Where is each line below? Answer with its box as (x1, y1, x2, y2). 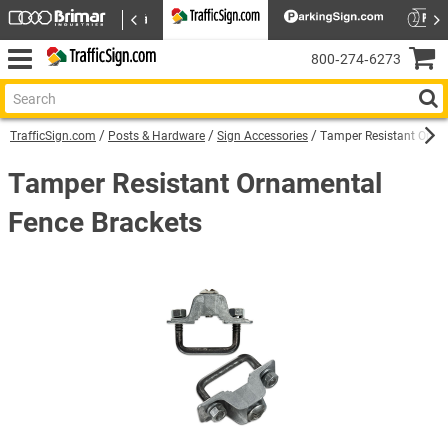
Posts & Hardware (108, 129, 205, 143)
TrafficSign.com (10, 129, 96, 143)
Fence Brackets (8, 206, 202, 239)
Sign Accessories (217, 129, 308, 143)
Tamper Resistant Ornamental (8, 167, 382, 200)
